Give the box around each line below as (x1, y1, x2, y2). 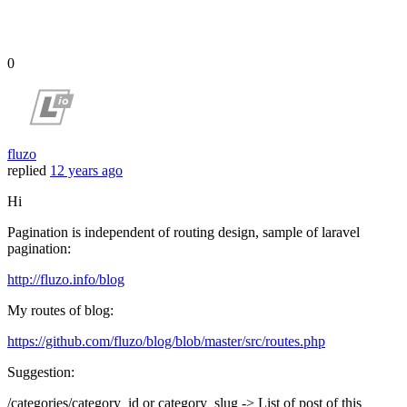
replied (7, 163, 46, 179)
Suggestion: (7, 364, 74, 381)
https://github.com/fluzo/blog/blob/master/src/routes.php (7, 333, 325, 350)
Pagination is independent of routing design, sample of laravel (7, 224, 360, 241)
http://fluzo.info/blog (7, 272, 124, 288)
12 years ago (50, 163, 123, 179)
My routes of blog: (7, 303, 114, 319)
